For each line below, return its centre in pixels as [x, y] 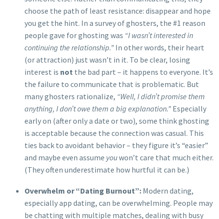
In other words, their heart [159, 48]
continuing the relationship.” [69, 48]
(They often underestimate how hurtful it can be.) [107, 170]
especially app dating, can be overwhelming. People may [119, 203]
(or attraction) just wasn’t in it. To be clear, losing [107, 60]
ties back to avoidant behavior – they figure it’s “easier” [116, 145]
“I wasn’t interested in [159, 35]
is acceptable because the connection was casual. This [114, 133]
